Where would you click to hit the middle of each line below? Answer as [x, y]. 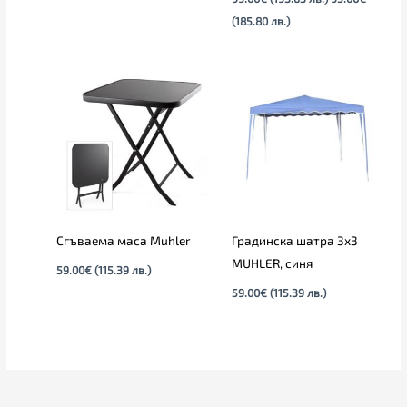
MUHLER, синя [272, 263]
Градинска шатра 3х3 [294, 241]
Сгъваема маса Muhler [124, 241]
